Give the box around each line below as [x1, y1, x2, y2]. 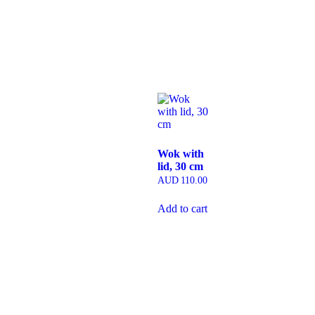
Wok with [157, 148, 204, 160]
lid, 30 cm [157, 160, 203, 173]
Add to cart [157, 202, 207, 215]
